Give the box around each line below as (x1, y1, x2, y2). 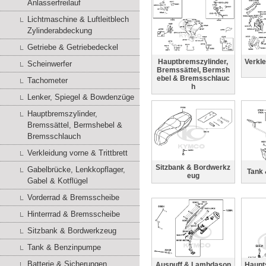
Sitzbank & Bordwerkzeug (27, 226, 116, 235)
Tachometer (27, 76, 68, 85)
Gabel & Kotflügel (27, 176, 88, 185)
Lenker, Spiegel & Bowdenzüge (27, 93, 134, 102)
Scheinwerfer (27, 59, 72, 68)
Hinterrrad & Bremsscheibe (27, 210, 120, 218)
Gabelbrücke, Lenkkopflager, (27, 165, 125, 174)
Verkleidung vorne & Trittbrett (27, 148, 128, 157)
